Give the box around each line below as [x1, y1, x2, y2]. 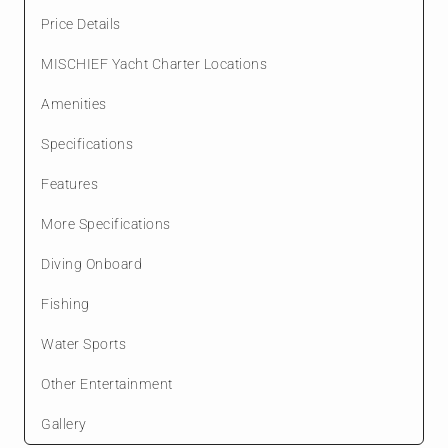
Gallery [41, 415, 87, 432]
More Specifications [41, 215, 171, 232]
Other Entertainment [41, 375, 173, 392]
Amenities [41, 95, 107, 112]
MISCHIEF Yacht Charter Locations [41, 55, 267, 72]
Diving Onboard [41, 255, 142, 272]
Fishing [41, 295, 90, 312]
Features [41, 175, 98, 192]
